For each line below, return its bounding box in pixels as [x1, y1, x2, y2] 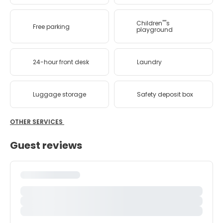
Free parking [33, 22, 70, 31]
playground [136, 25, 173, 34]
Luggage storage [33, 90, 86, 99]
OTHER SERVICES [10, 117, 64, 126]
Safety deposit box [137, 90, 193, 99]
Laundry [137, 58, 162, 66]
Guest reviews [10, 138, 82, 152]
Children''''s [136, 19, 170, 27]
